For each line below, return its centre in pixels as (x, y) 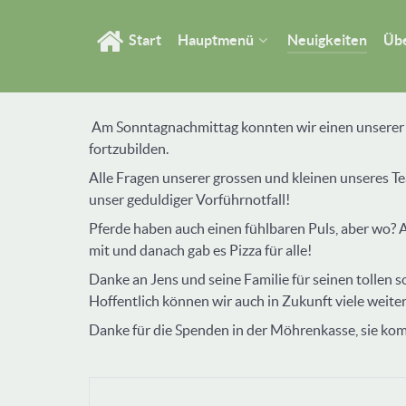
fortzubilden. (129, 149)
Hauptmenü (216, 39)
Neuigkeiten (328, 39)
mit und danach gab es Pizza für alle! (200, 250)
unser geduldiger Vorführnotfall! (189, 199)
